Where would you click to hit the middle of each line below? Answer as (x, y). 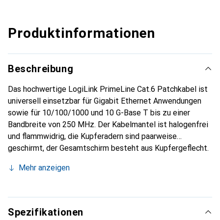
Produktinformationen (82, 33)
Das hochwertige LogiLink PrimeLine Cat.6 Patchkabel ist (108, 89)
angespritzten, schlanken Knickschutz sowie (84, 172)
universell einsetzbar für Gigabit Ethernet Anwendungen (105, 101)
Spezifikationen (46, 212)
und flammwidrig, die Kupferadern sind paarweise (92, 136)
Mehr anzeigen (44, 168)
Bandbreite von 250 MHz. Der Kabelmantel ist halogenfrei (108, 124)
